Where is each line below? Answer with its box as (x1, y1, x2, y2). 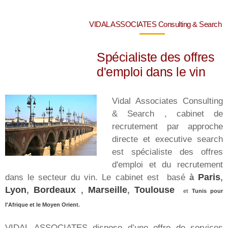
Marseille (88, 185, 127, 195)
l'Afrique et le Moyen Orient (5, 202, 78, 208)
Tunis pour (191, 188, 223, 194)
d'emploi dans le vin (97, 65, 205, 79)
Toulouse (134, 185, 175, 195)
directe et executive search (112, 134, 223, 145)
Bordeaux (29, 185, 81, 195)
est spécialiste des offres (112, 147, 223, 157)
